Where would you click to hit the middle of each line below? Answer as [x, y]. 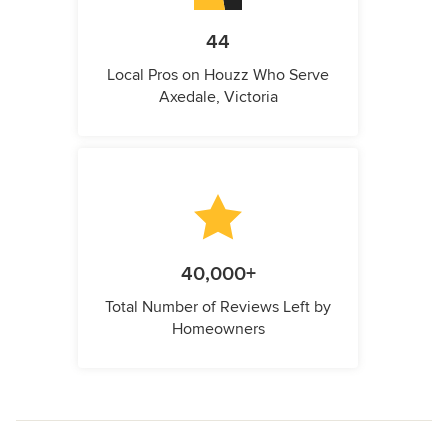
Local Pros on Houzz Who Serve [218, 74]
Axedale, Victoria [218, 96]
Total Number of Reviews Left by [218, 306]
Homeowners [218, 328]
